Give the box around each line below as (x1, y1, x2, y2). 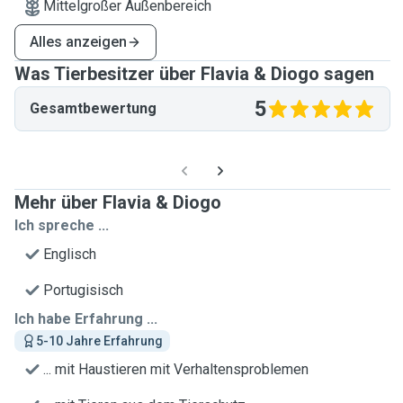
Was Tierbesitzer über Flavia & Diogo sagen (14, 63, 374, 85)
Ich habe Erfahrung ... (14, 310, 157, 327)
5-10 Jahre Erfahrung (36, 334, 163, 348)
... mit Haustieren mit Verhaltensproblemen (43, 361, 309, 378)
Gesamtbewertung (30, 100, 157, 117)
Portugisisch (43, 282, 123, 299)
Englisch (43, 246, 96, 263)
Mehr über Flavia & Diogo (14, 192, 221, 213)
